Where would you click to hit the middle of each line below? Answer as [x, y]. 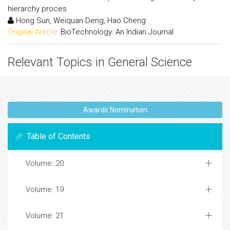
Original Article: [33, 32]
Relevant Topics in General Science [100, 62]
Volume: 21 [45, 216]
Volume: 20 [45, 163]
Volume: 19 [45, 189]
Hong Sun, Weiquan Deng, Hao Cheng [80, 20]
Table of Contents [59, 136]
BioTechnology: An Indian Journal [117, 32]
